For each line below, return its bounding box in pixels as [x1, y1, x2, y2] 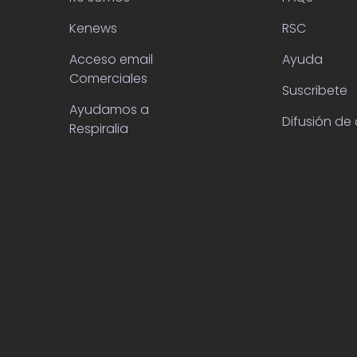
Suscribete [281, 81, 347, 100]
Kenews [69, 19, 117, 37]
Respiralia [69, 120, 128, 138]
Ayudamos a [69, 100, 149, 119]
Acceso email [69, 50, 153, 69]
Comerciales [69, 69, 147, 88]
